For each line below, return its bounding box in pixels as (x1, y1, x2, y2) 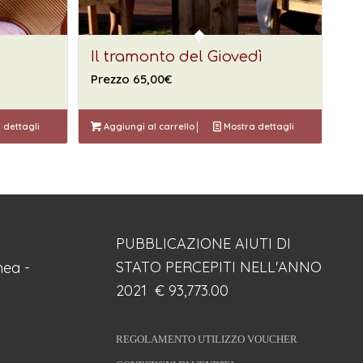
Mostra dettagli (220, 120, 294, 132)
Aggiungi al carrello (100, 120, 194, 132)
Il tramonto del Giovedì (91, 48, 263, 65)
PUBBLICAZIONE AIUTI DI (115, 234, 291, 254)
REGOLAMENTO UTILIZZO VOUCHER (115, 333, 297, 346)
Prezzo (91, 70, 134, 87)
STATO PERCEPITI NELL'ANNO (115, 258, 322, 277)
